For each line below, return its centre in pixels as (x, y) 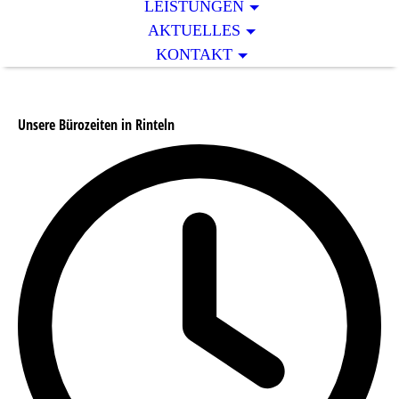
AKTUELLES (195, 30)
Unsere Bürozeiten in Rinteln (96, 125)
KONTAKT (195, 54)
